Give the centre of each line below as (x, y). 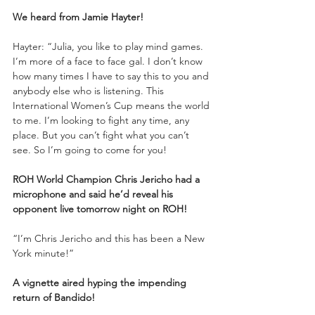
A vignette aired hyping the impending (101, 282)
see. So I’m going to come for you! (90, 149)
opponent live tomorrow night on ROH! (100, 208)
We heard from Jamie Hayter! (78, 17)
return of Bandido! (54, 297)
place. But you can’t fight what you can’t (102, 135)
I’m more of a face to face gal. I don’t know (109, 61)
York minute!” (43, 253)
